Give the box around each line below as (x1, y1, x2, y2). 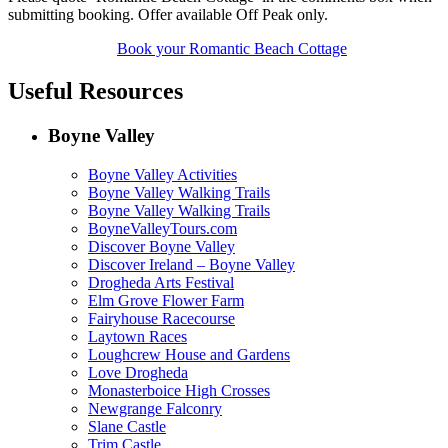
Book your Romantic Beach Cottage (117, 40, 347, 58)
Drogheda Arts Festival (88, 273, 234, 291)
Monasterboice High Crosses (88, 381, 270, 399)
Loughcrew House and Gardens (88, 345, 290, 363)
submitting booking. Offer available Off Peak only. (8, 6, 328, 24)
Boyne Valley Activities (88, 165, 237, 183)
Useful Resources (8, 78, 183, 105)
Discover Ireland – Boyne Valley (88, 255, 295, 273)
